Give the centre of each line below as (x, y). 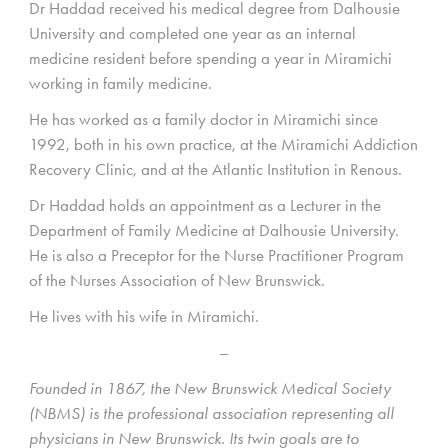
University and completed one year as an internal (192, 32)
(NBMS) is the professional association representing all (211, 413)
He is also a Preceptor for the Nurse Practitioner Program (216, 254)
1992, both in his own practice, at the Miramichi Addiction (223, 143)
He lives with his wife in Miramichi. (144, 315)
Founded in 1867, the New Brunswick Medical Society (210, 388)
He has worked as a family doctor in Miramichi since (203, 118)
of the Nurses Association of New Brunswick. (177, 279)
